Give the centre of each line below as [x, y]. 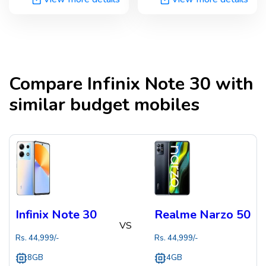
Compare [48, 84]
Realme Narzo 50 [202, 215]
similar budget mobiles [104, 105]
